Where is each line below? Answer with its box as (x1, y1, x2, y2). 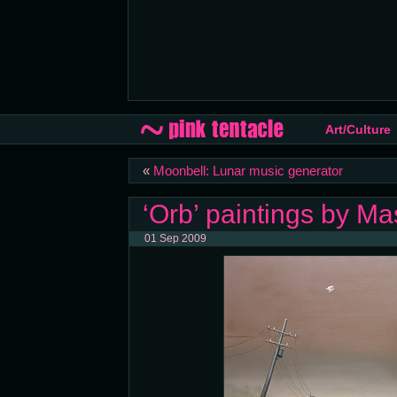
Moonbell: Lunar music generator (152, 163, 343, 178)
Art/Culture (324, 123, 391, 136)
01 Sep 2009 (144, 232, 206, 245)
